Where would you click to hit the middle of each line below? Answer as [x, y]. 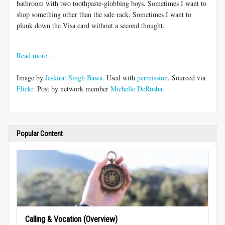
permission [152, 77]
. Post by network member [72, 88]
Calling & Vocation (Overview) [71, 219]
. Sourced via [187, 77]
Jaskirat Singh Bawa [74, 77]
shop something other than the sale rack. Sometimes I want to [104, 14]
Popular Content [40, 133]
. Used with [120, 77]
